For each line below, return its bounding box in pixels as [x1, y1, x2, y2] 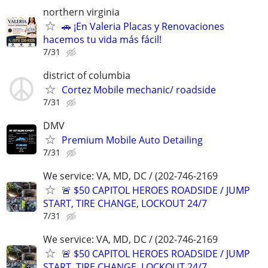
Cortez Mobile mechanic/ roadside [62, 83, 216, 96]
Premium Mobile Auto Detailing [62, 133, 203, 147]
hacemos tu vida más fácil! [43, 32, 162, 46]
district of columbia [43, 68, 130, 82]
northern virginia [43, 5, 120, 19]
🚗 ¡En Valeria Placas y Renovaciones [62, 19, 224, 33]
